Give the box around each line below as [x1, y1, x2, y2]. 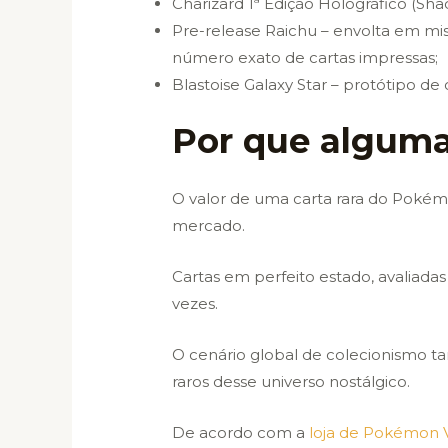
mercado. [172, 215, 246, 235]
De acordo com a [172, 422, 310, 442]
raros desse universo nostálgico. [172, 371, 411, 391]
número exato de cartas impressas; [172, 48, 439, 68]
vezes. [172, 293, 219, 313]
